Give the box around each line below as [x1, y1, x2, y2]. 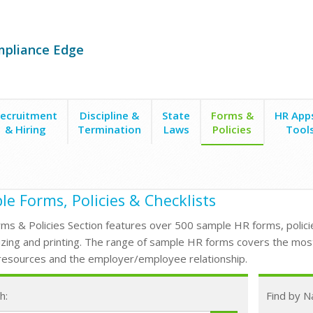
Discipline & [80, 108, 140, 122]
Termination [78, 122, 142, 136]
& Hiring [4, 122, 46, 136]
